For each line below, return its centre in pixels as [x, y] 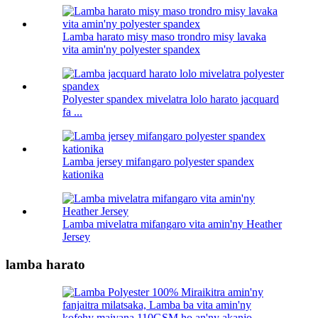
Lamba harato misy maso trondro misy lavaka [164, 37]
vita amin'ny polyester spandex [131, 50]
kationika [83, 175]
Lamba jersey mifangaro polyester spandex [158, 162]
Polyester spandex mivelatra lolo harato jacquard [171, 99]
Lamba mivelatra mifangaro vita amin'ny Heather [172, 224]
